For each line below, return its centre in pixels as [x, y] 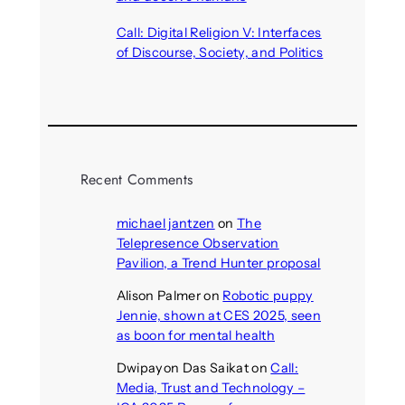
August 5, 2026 [155, 71]
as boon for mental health [196, 335]
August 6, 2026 [155, 15]
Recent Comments [137, 179]
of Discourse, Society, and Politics [220, 53]
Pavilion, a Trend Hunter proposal [218, 263]
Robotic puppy [268, 295]
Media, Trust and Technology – [211, 388]
